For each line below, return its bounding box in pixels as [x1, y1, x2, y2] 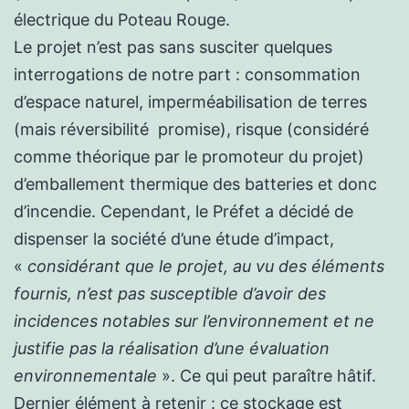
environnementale [14, 365, 162, 385]
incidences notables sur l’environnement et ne [14, 310, 374, 330]
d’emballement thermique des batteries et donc [14, 173, 377, 194]
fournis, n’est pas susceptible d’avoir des [14, 283, 326, 303]
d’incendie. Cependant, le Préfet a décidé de [14, 201, 353, 221]
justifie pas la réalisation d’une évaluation [14, 338, 330, 358]
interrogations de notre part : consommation [14, 64, 361, 84]
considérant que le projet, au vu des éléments [27, 256, 384, 276]
